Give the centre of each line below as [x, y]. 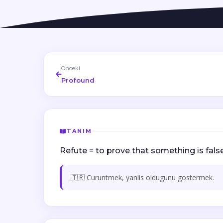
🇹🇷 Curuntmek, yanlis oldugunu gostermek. [142, 177]
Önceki [71, 68]
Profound [78, 80]
